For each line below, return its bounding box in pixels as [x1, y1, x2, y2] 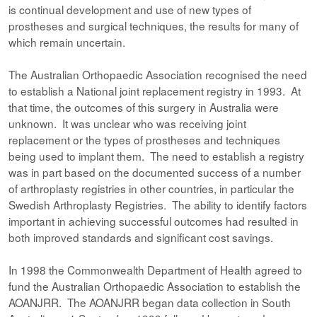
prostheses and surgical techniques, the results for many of [8, 18, 299, 33]
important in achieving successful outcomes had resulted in [8, 213, 299, 229]
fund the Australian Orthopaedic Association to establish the [8, 278, 301, 294]
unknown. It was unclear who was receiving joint [8, 115, 246, 131]
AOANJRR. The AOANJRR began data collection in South [8, 294, 291, 310]
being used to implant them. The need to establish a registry [8, 148, 304, 163]
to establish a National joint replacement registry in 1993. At [8, 83, 301, 98]
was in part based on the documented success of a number [8, 164, 301, 180]
